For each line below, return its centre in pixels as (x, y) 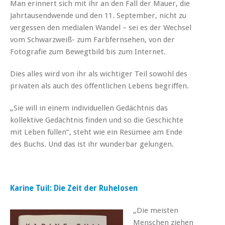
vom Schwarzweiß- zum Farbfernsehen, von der (92, 39)
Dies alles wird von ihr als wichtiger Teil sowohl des (99, 74)
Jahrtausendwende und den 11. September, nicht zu (98, 15)
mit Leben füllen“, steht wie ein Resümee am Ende (96, 132)
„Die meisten (156, 210)
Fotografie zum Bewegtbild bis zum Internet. (88, 51)
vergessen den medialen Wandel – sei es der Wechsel (101, 27)
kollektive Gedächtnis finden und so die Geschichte (97, 120)
